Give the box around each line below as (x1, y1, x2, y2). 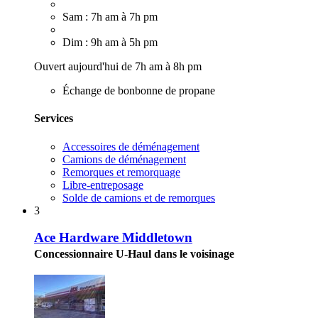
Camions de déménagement (62, 153, 186, 165)
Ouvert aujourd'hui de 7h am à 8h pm (34, 60, 202, 73)
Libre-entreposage (62, 178, 143, 191)
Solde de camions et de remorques (62, 191, 215, 204)
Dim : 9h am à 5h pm (62, 36, 158, 49)
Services (34, 112, 73, 125)
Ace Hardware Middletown (34, 230, 192, 246)
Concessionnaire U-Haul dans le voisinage (34, 248, 234, 261)
